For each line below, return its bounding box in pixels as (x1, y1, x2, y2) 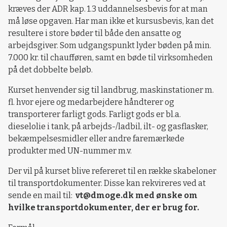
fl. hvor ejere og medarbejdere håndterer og (8, 97, 174, 107)
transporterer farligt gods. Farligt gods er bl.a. (8, 109, 181, 119)
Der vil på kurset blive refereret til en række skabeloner (8, 166, 216, 176)
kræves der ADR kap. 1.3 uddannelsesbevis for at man (8, 4, 208, 14)
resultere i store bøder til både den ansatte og (8, 28, 181, 38)
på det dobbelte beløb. (8, 64, 93, 74)
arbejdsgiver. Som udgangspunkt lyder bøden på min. (8, 40, 211, 50)
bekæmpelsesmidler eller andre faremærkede (8, 133, 184, 143)
